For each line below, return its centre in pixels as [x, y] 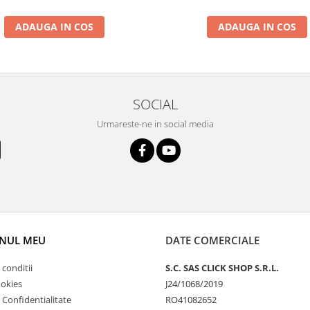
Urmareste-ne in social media [155, 124]
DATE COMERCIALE [212, 240]
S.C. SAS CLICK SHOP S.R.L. [222, 268]
